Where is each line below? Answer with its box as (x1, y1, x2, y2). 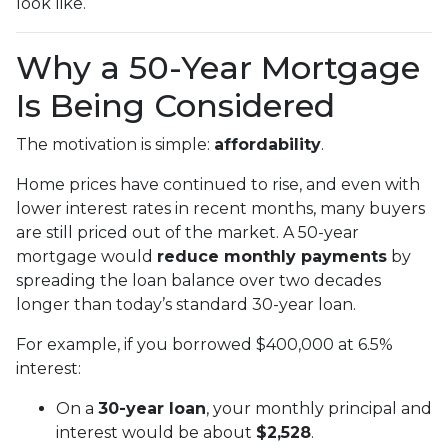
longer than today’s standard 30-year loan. (16, 294, 356, 314)
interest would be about (56, 422, 256, 442)
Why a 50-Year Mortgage (16, 47, 420, 87)
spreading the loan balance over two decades (16, 270, 381, 290)
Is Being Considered (16, 85, 335, 125)
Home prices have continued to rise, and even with (16, 174, 420, 194)
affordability (214, 134, 321, 154)
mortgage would (16, 246, 157, 266)
